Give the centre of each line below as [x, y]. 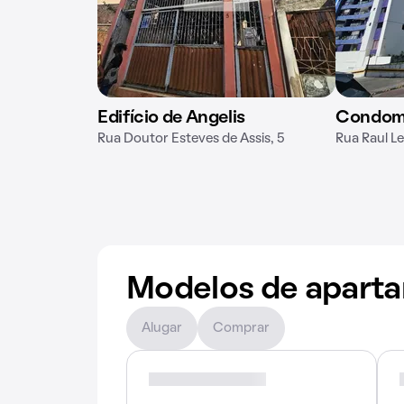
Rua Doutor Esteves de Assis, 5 [191, 139]
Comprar [241, 328]
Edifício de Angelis [171, 118]
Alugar [162, 328]
